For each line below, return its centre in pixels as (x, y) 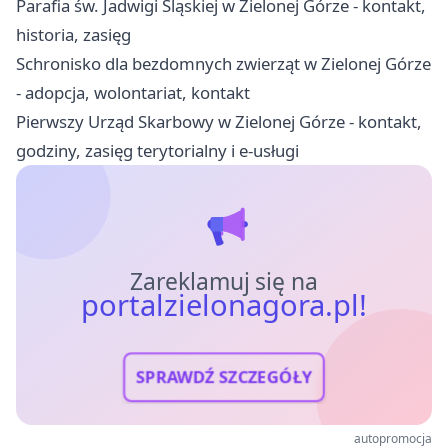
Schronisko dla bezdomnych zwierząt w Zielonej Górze (223, 64)
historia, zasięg (73, 35)
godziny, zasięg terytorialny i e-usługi (157, 151)
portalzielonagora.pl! (224, 305)
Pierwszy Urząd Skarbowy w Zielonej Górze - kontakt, (219, 122)
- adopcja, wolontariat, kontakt (133, 93)
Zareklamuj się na (224, 282)
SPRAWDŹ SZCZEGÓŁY (224, 377)
